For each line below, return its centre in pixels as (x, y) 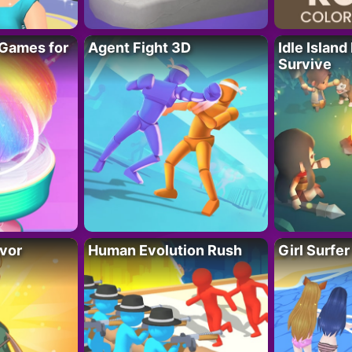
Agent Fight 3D (140, 47)
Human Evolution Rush (165, 250)
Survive (304, 64)
